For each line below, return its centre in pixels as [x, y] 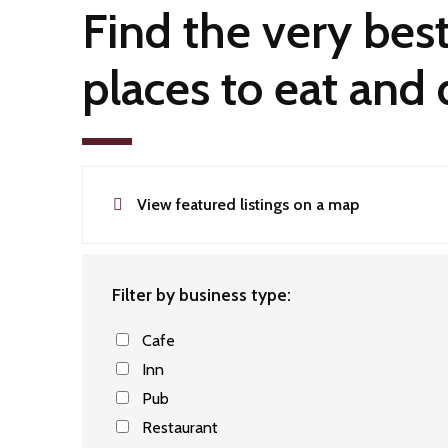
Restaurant [180, 427]
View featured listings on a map [248, 204]
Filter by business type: [201, 294]
